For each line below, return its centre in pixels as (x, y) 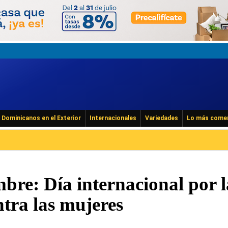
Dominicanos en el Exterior (41, 118)
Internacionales (113, 118)
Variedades (162, 118)
